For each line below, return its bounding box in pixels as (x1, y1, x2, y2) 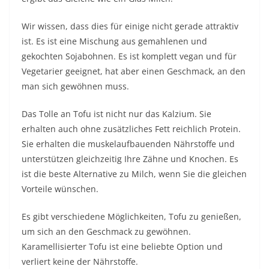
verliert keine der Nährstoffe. (22, 256, 138, 267)
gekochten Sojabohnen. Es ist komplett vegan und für (22, 50, 237, 62)
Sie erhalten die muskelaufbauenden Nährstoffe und (22, 138, 235, 150)
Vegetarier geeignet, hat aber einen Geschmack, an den (22, 65, 246, 77)
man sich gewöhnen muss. (22, 80, 129, 92)
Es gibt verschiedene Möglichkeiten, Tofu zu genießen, (22, 211, 241, 222)
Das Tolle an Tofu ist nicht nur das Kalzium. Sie (22, 108, 211, 119)
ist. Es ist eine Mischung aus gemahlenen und (22, 35, 207, 47)
